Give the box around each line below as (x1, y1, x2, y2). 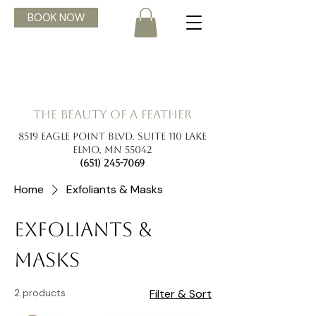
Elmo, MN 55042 (72, 143, 152, 155)
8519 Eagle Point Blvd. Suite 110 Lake (18, 130, 207, 142)
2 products (14, 286, 66, 299)
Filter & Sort (150, 286, 212, 301)
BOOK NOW (28, 11, 85, 25)
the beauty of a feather (32, 107, 192, 121)
